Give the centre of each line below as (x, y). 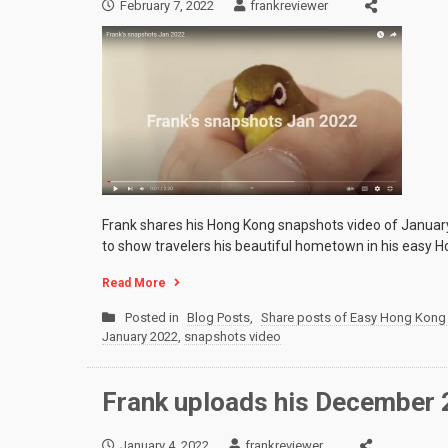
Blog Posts (218, 318)
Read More (134, 283)
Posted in (153, 318)
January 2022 (140, 337)
